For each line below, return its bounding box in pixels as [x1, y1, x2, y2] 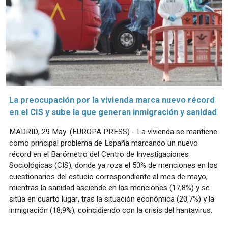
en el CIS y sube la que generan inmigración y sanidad [9, 106, 217, 119]
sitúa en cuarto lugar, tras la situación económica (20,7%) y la [9, 193, 214, 205]
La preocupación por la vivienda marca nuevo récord [9, 94, 215, 106]
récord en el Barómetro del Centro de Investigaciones [9, 148, 189, 160]
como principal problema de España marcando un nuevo [9, 137, 198, 149]
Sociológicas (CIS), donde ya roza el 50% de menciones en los [9, 159, 218, 171]
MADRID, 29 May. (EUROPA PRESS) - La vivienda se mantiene [9, 126, 217, 137]
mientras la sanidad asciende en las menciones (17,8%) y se [9, 182, 210, 193]
